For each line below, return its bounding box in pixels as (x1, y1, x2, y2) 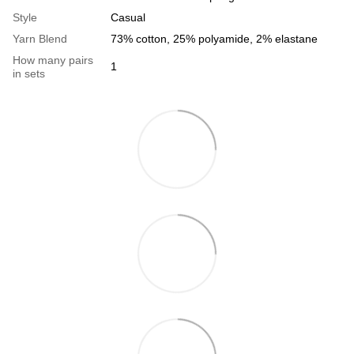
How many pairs (13, 53, 93, 66)
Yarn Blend (13, 32, 67, 45)
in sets (13, 66, 45, 80)
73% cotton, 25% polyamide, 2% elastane (111, 32, 318, 45)
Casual (111, 10, 145, 24)
